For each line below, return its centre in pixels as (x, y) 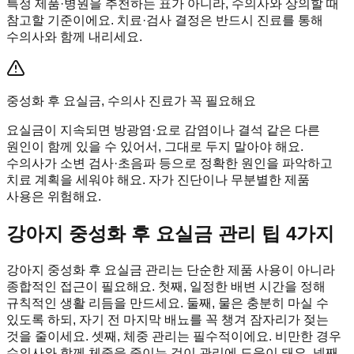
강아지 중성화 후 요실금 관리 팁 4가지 (170, 233)
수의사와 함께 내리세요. (74, 36)
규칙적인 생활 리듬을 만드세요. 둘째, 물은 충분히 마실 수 (168, 303)
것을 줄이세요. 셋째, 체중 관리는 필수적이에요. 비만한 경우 (174, 336)
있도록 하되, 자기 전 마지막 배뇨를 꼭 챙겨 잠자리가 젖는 (168, 319)
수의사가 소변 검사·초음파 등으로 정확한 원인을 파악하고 (169, 163)
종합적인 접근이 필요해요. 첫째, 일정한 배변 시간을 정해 (166, 286)
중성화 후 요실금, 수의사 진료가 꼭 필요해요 (131, 100)
